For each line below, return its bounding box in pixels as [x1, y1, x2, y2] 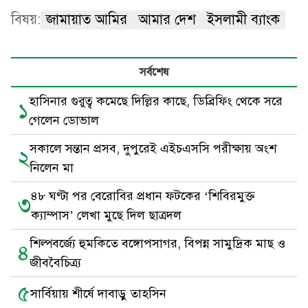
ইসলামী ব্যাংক [207, 11, 280, 28]
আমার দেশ [138, 11, 196, 28]
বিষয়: [11, 11, 41, 28]
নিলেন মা [30, 160, 74, 175]
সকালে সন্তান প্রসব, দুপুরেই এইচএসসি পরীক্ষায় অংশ [30, 141, 276, 156]
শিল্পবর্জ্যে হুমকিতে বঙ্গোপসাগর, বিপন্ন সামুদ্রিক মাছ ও [30, 236, 285, 251]
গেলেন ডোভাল [29, 113, 99, 128]
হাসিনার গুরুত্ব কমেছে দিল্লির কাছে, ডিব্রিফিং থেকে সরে [29, 93, 283, 109]
